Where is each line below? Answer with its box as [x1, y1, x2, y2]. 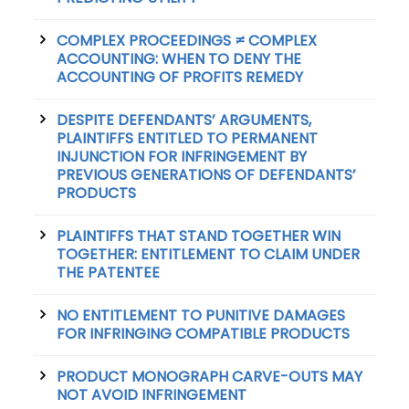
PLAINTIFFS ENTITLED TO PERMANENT [57, 128, 319, 150]
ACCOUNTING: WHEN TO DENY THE [57, 48, 302, 70]
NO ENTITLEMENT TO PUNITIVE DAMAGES [57, 305, 346, 327]
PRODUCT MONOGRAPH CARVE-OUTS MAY [57, 366, 363, 388]
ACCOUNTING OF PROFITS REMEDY [57, 67, 304, 89]
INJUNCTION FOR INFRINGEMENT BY [57, 146, 308, 168]
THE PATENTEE [57, 262, 161, 284]
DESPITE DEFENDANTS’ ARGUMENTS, [57, 110, 312, 131]
